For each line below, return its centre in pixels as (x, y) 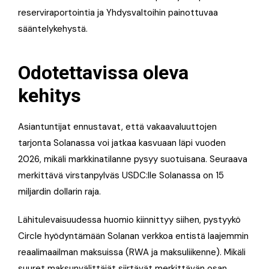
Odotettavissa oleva (103, 72)
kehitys (50, 95)
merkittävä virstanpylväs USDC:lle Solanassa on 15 (121, 175)
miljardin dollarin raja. (59, 191)
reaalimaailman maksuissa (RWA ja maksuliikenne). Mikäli (132, 252)
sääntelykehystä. (53, 29)
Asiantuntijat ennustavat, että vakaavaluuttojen (117, 126)
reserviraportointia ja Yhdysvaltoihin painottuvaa (118, 12)
